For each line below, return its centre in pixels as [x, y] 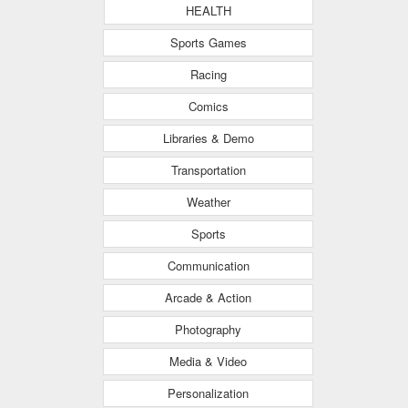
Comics [208, 106]
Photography [208, 329]
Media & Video [208, 361]
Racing [208, 74]
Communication [208, 265]
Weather [208, 201]
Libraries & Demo [208, 138]
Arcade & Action [208, 297]
